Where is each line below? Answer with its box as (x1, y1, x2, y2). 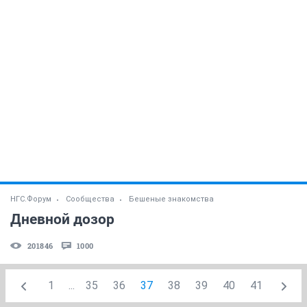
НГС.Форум (10, 194, 51, 204)
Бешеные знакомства (129, 194, 214, 204)
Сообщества (66, 194, 114, 204)
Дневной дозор (10, 210, 114, 228)
